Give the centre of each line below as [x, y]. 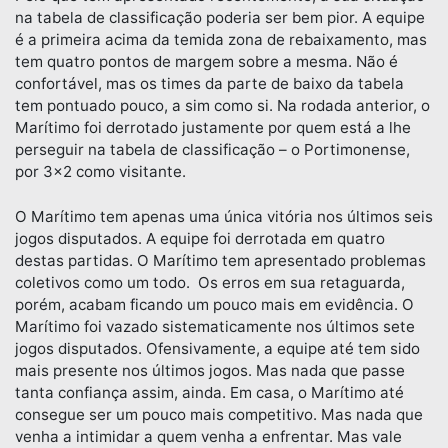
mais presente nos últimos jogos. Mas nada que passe [210, 371]
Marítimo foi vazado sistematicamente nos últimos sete [215, 327]
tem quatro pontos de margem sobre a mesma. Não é [206, 62]
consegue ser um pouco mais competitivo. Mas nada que [219, 415]
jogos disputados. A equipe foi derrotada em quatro [200, 239]
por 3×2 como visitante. [100, 172]
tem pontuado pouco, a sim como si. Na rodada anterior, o [222, 106]
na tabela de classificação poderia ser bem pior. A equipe [220, 18]
